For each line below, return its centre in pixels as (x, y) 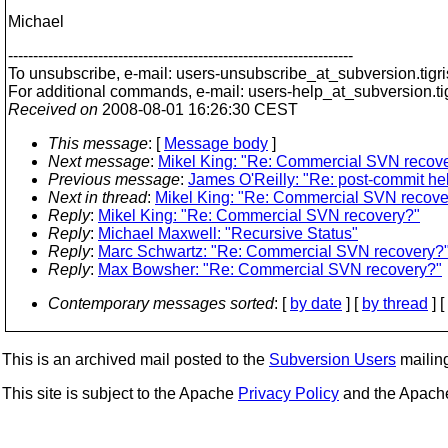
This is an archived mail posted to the (135, 359)
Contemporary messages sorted (161, 303)
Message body (216, 143)
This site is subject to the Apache (120, 393)
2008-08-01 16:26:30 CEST (198, 109)
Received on (53, 109)
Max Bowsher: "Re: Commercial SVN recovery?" (270, 269)
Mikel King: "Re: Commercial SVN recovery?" (259, 215)
